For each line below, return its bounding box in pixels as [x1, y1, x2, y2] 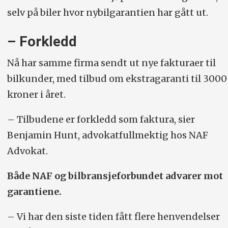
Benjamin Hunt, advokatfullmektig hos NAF [7, 129, 208, 141]
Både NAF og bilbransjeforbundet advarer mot [7, 170, 223, 182]
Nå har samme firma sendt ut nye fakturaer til [7, 57, 216, 69]
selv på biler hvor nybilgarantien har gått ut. [7, 6, 208, 18]
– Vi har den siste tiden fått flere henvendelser [7, 211, 220, 223]
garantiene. [7, 186, 62, 198]
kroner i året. [7, 89, 66, 101]
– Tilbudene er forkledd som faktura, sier [7, 113, 195, 126]
